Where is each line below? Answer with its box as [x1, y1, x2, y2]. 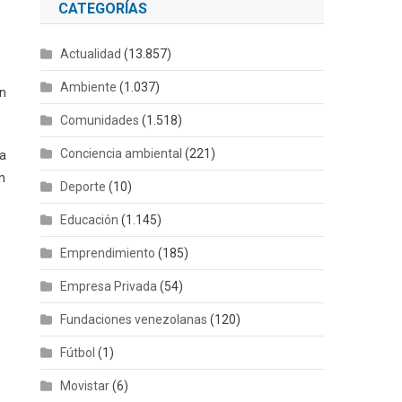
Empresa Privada [60, 278, 158, 293]
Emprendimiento [60, 245, 156, 260]
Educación [60, 212, 119, 227]
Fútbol [60, 345, 96, 360]
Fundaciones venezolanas [60, 311, 208, 327]
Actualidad [60, 46, 122, 61]
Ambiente [60, 79, 118, 94]
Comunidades [60, 112, 140, 127]
